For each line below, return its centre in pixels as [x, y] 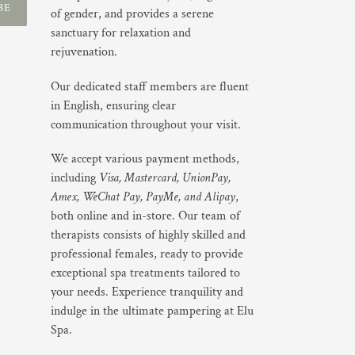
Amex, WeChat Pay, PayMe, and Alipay [143, 197]
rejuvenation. [84, 52]
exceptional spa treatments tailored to [145, 273]
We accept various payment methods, [145, 159]
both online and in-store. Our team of [145, 216]
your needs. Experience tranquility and [147, 292]
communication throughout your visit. [145, 124]
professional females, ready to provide [147, 254]
